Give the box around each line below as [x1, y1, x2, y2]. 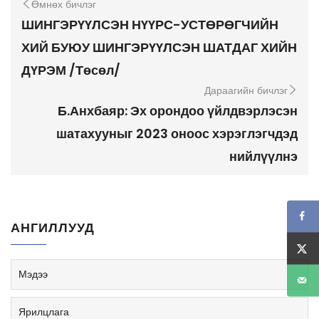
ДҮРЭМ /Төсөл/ [21, 61, 120, 79]
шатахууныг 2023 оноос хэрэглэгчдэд [56, 124, 298, 142]
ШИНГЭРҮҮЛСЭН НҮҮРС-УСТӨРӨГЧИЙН [21, 15, 278, 33]
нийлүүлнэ [229, 147, 298, 165]
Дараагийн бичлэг [204, 83, 288, 98]
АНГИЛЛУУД [11, 218, 95, 236]
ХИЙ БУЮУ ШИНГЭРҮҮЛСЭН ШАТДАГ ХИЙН [21, 38, 297, 56]
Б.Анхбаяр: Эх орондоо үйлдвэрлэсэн [58, 101, 298, 120]
